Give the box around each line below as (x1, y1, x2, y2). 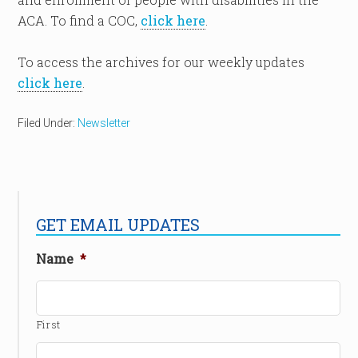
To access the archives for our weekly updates (18, 54, 305, 70)
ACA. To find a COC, (18, 12, 141, 29)
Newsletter (78, 117, 131, 129)
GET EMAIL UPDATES (35, 214, 200, 235)
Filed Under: (18, 117, 78, 129)
